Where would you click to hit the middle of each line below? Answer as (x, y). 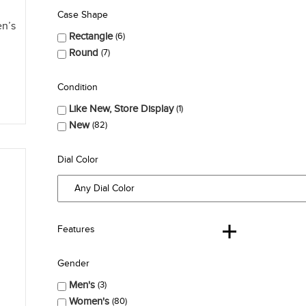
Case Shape (82, 15)
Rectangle (91, 37)
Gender (73, 263)
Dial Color (78, 160)
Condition (77, 88)
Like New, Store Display (121, 109)
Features (76, 229)
